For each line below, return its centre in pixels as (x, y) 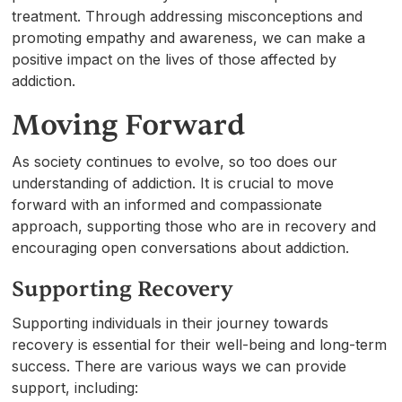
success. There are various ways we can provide (179, 366)
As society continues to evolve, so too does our (175, 161)
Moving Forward (129, 125)
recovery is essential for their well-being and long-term (200, 344)
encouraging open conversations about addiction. (181, 247)
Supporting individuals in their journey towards (170, 323)
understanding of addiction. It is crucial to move (173, 183)
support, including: (75, 387)
